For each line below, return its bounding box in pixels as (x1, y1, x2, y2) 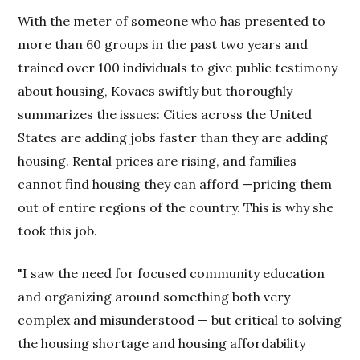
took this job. (18, 222, 98, 239)
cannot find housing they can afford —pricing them (18, 175, 333, 192)
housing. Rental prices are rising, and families (18, 152, 297, 169)
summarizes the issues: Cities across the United (18, 105, 313, 122)
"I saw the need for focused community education (18, 264, 325, 281)
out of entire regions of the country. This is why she (18, 198, 334, 215)
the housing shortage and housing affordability (18, 334, 306, 351)
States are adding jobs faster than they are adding (18, 129, 329, 145)
